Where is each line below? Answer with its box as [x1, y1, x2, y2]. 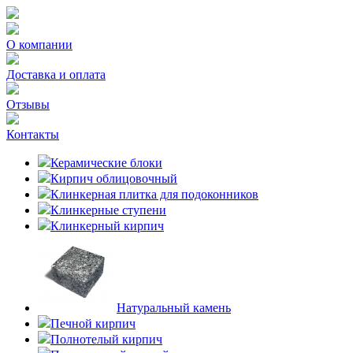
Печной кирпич [50, 317, 136, 330]
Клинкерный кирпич [50, 219, 164, 232]
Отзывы [6, 98, 50, 111]
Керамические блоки [50, 156, 162, 169]
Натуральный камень [117, 301, 231, 314]
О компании [6, 38, 72, 51]
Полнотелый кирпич [50, 333, 162, 346]
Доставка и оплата [6, 68, 106, 81]
